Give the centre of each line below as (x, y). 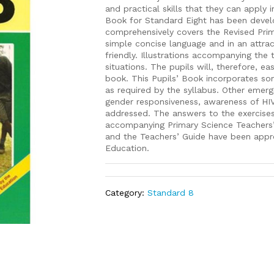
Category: (127, 193)
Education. (128, 148)
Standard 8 (171, 193)
